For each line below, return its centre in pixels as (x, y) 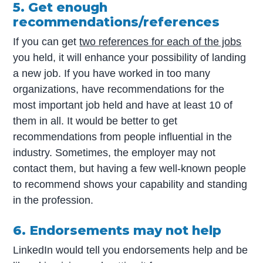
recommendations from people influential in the (123, 137)
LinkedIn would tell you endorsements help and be (131, 250)
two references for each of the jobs (161, 42)
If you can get (46, 42)
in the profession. (53, 200)
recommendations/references (117, 22)
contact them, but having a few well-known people (130, 169)
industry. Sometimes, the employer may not (114, 153)
